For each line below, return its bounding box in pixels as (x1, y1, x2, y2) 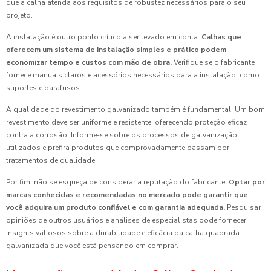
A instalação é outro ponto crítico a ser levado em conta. (6, 32, 201, 42)
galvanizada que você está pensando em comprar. (6, 241, 178, 251)
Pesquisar (225, 203, 261, 213)
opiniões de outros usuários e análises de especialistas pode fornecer (6, 215, 246, 226)
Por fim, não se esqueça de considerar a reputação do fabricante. (6, 177, 229, 188)
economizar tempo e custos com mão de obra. (6, 57, 172, 68)
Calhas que (201, 32, 241, 42)
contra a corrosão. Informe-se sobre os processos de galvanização (6, 130, 237, 140)
